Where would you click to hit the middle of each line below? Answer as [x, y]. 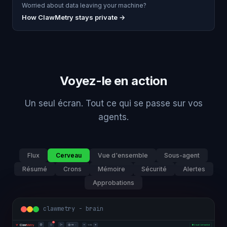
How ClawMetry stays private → [73, 17]
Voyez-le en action [113, 81]
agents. [113, 117]
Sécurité [154, 169]
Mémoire [111, 169]
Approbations [113, 183]
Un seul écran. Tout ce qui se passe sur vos [113, 103]
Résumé [34, 169]
